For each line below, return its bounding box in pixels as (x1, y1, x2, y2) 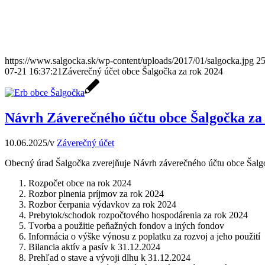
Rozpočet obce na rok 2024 (28, 178, 131, 189)
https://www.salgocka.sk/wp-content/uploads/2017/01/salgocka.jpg (5, 56, 254, 66)
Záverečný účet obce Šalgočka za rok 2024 (62, 66, 223, 77)
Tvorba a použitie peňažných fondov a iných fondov (28, 221, 227, 231)
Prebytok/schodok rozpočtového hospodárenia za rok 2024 (28, 210, 248, 221)
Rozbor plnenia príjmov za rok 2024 (28, 189, 164, 199)
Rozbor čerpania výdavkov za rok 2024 (28, 199, 176, 210)
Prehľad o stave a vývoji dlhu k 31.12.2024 (28, 253, 190, 263)
